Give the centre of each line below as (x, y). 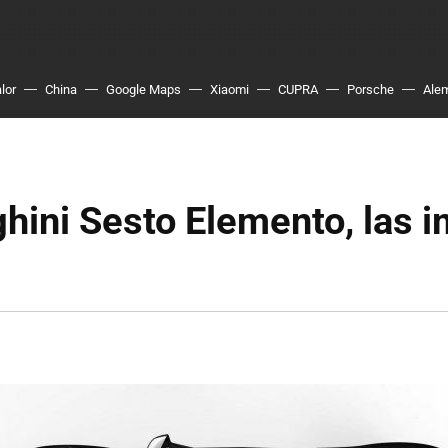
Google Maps (143, 89)
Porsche (370, 89)
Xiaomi (229, 89)
